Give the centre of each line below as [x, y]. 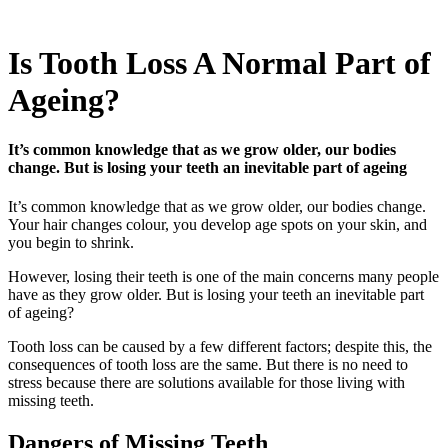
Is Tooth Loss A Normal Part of [219, 63]
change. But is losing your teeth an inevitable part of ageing [207, 167]
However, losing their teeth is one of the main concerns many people [223, 276]
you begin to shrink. [71, 242]
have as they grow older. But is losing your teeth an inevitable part [216, 294]
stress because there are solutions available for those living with [206, 382]
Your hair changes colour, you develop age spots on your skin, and [217, 224]
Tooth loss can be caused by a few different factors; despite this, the [220, 346]
